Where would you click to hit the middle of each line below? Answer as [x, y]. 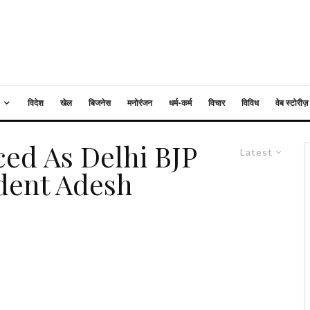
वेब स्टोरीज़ [292, 103]
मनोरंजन [140, 103]
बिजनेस [100, 103]
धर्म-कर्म [180, 103]
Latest [256, 152]
